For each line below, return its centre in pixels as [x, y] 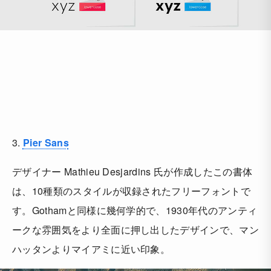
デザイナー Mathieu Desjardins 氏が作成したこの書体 [132, 172]
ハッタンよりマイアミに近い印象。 [91, 249]
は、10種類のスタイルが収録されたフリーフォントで [131, 191]
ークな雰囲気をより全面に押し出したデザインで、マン [136, 230]
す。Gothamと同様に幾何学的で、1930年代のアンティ [135, 211]
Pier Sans [46, 143]
